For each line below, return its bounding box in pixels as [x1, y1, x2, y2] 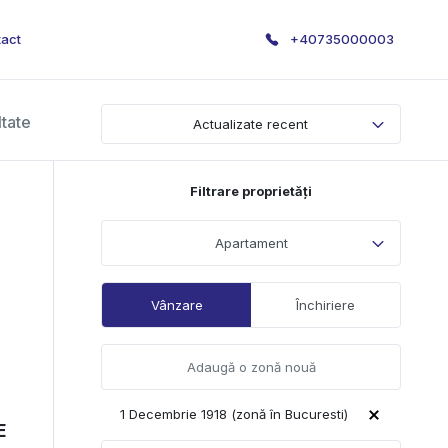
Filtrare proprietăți [190, 183, 312, 200]
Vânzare [150, 297, 203, 314]
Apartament [214, 235, 288, 252]
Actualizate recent [193, 116, 308, 132]
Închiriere [296, 297, 355, 314]
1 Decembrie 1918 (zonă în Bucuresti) [120, 405, 349, 422]
